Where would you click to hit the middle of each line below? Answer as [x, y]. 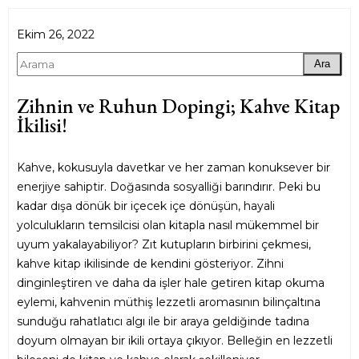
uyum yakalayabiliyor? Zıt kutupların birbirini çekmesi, [164, 245]
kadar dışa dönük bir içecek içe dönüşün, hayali [146, 206]
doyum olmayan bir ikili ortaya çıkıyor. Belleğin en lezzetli [175, 341]
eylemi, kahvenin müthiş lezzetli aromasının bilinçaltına [169, 303]
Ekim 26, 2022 [56, 35]
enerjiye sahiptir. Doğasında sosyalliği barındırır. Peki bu [169, 187]
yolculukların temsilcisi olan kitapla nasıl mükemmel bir [168, 226]
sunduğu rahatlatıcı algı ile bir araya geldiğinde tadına [163, 322]
